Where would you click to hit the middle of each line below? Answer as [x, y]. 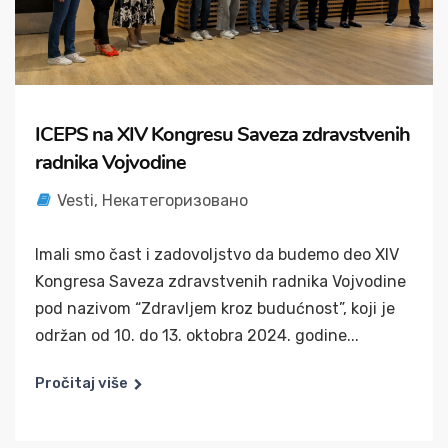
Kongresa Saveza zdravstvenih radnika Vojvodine [220, 281]
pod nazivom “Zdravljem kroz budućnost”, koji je [215, 308]
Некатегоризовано [175, 200]
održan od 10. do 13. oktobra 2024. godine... [197, 335]
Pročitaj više [81, 382]
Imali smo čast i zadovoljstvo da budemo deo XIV [217, 254]
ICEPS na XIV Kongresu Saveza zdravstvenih [222, 134]
